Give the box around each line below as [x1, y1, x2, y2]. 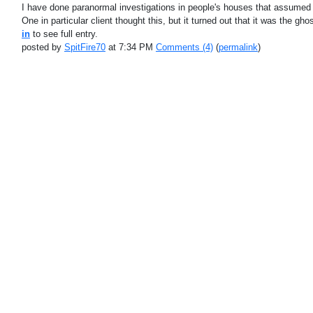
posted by [21, 42, 64, 52]
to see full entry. [29, 29, 98, 39]
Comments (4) [155, 42, 213, 52]
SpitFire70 [64, 42, 105, 52]
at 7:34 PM [105, 42, 156, 52]
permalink [218, 42, 258, 52]
